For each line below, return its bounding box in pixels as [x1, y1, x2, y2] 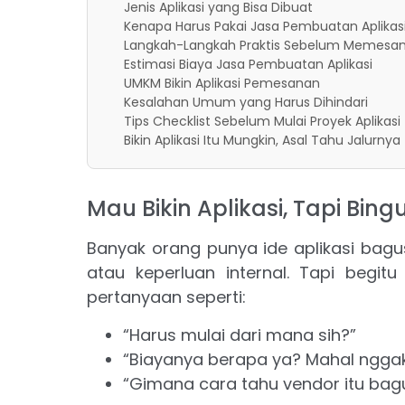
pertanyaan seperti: [86, 286, 246, 309]
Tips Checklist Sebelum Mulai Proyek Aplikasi [123, 112, 400, 131]
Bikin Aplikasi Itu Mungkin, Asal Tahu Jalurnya [123, 131, 400, 150]
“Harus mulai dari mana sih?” [122, 323, 356, 346]
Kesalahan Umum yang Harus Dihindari [123, 93, 368, 112]
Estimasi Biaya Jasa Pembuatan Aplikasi [123, 55, 372, 74]
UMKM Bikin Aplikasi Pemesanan [123, 74, 320, 93]
